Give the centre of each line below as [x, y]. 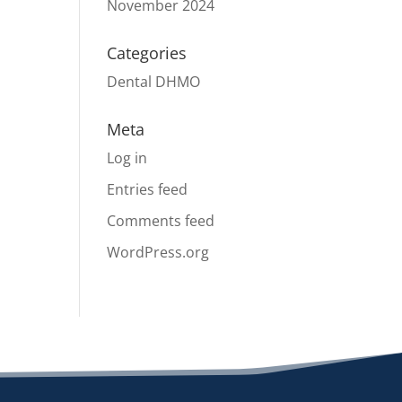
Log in [127, 157]
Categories [147, 52]
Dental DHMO [154, 81]
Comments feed [161, 220]
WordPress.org [158, 252]
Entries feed [148, 189]
